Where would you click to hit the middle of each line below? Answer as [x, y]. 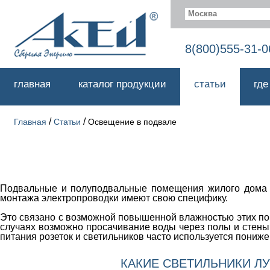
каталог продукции [122, 84]
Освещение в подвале [132, 122]
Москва [202, 14]
